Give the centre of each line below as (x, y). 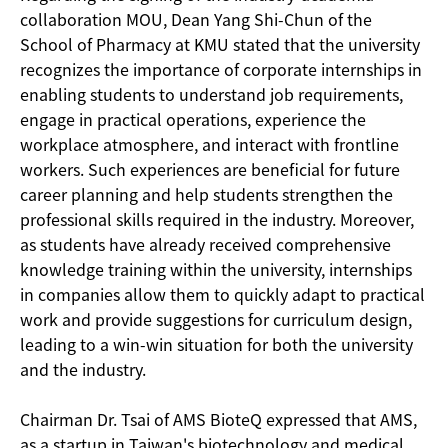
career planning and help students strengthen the (206, 193)
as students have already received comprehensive (205, 243)
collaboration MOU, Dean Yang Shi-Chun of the (196, 18)
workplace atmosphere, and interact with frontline (209, 143)
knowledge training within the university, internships (216, 268)
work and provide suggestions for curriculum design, (216, 318)
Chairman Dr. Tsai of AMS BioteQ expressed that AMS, (218, 418)
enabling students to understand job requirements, (211, 93)
